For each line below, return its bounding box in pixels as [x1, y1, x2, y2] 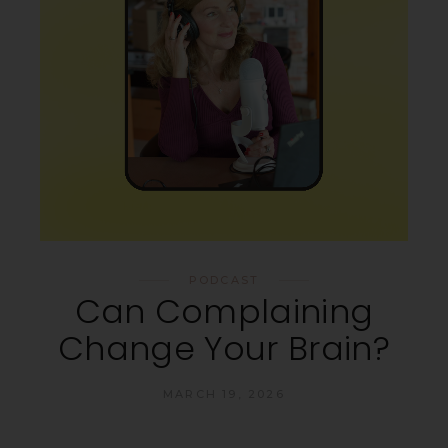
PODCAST [188, 272, 260, 287]
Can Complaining [74, 287, 374, 335]
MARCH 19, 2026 [163, 386, 285, 401]
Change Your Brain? [58, 324, 390, 372]
